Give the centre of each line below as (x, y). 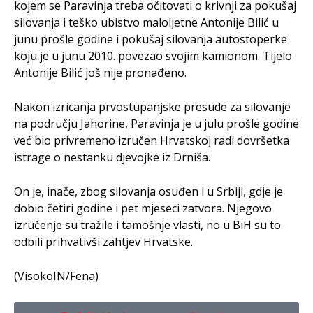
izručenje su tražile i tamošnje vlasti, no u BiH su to (147, 225)
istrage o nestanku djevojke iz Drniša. (112, 157)
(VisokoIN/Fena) (56, 276)
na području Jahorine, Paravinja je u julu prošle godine (156, 124)
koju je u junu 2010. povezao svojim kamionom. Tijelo (153, 56)
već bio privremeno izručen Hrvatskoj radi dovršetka (152, 140)
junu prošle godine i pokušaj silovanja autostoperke (151, 39)
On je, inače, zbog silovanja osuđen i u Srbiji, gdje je (148, 191)
